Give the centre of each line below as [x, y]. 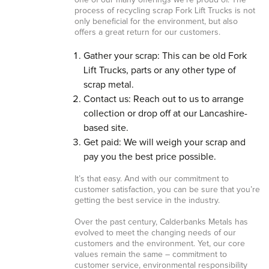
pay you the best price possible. [150, 157]
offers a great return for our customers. [147, 32]
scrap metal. [108, 85]
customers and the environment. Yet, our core [159, 244]
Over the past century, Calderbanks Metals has [161, 222]
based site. [106, 128]
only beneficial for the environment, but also [156, 22]
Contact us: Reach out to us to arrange [163, 99]
